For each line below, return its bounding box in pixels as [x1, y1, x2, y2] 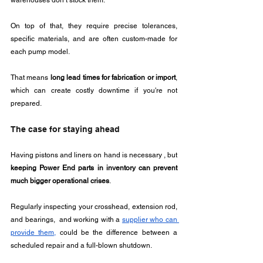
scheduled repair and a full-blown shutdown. [11, 241, 152, 249]
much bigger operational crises [11, 177, 109, 185]
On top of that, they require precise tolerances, [11, 22, 177, 30]
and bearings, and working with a [11, 215, 122, 224]
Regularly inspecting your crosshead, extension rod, [11, 203, 177, 211]
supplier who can [122, 215, 178, 224]
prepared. [11, 99, 42, 107]
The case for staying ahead [11, 124, 120, 134]
